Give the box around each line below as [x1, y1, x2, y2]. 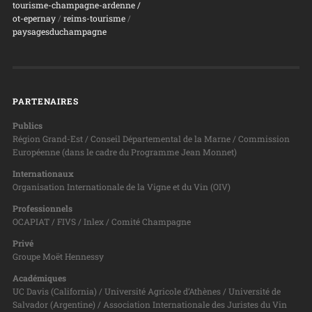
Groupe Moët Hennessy [12, 251, 104, 262]
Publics [12, 119, 42, 131]
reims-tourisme [63, 12, 125, 24]
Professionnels [12, 202, 72, 214]
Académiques [12, 272, 66, 284]
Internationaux [12, 167, 74, 179]
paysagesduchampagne [12, 25, 107, 37]
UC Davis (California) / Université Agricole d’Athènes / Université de [12, 286, 281, 297]
